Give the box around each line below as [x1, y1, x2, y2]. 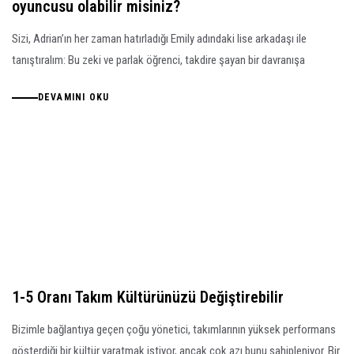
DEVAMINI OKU [37, 92, 110, 104]
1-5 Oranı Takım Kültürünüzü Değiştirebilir [12, 288, 284, 307]
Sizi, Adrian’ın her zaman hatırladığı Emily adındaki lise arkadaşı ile [12, 31, 307, 46]
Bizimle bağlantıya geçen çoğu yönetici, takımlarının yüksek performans [12, 322, 336, 337]
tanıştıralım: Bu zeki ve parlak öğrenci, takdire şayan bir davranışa [12, 52, 305, 67]
